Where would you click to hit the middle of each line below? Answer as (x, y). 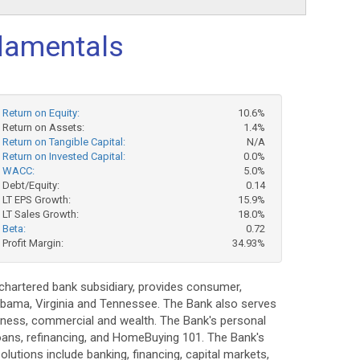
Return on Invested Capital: (63, 156)
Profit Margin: (33, 243)
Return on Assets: (43, 127)
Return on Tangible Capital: (63, 142)
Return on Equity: (41, 113)
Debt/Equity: (31, 185)
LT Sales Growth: (40, 214)
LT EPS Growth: (36, 200)
